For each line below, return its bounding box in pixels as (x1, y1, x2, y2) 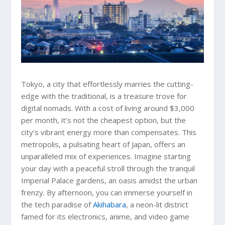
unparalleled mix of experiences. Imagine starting (21, 151, 191, 161)
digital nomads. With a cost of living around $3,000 (21, 102, 195, 113)
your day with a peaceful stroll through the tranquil (21, 163, 195, 173)
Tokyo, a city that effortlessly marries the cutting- (21, 78, 194, 89)
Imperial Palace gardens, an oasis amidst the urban (21, 175, 198, 185)
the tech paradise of (21, 199, 93, 209)
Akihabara (93, 199, 127, 209)
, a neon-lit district (126, 199, 189, 209)
